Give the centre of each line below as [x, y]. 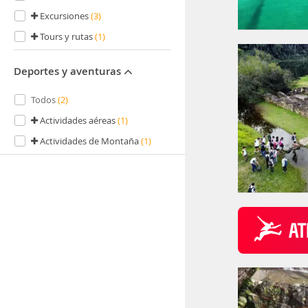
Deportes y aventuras [69, 71]
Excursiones [65, 16]
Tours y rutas [67, 36]
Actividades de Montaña [90, 141]
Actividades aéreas [79, 120]
